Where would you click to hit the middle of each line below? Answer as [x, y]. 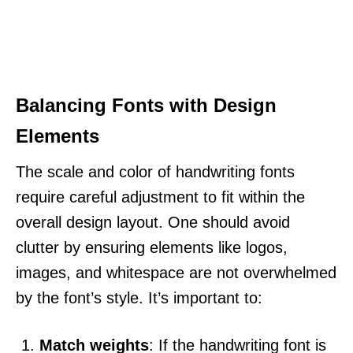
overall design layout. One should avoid [153, 222]
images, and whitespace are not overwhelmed [176, 272]
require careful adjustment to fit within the [160, 197]
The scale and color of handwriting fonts [155, 171]
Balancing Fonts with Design [146, 105]
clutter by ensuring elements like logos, [152, 247]
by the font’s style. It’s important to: [139, 297]
